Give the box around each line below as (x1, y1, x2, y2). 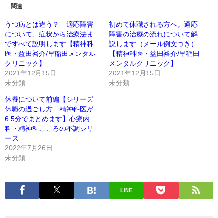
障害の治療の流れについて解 (109, 31, 198, 38)
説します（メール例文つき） (109, 40, 198, 48)
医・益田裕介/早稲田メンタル (5, 50, 95, 57)
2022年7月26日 (5, 145, 53, 152)
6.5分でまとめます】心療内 (5, 115, 90, 123)
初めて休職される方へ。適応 (109, 21, 198, 28)
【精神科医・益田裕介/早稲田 (109, 50, 200, 57)
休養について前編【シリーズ (5, 96, 93, 103)
